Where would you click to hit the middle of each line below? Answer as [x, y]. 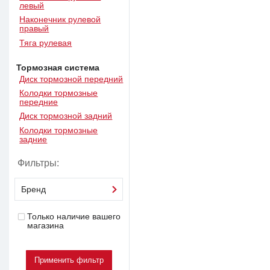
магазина [45, 225]
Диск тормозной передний [71, 80]
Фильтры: [39, 163]
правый [34, 29]
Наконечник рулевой [60, 20]
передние [39, 102]
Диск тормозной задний [66, 116]
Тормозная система [58, 67]
